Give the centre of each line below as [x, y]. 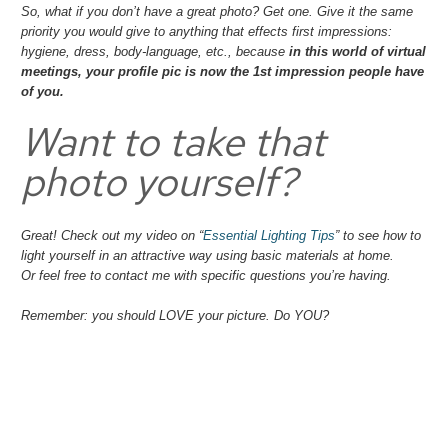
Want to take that [173, 142]
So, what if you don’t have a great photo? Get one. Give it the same [217, 12]
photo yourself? [159, 182]
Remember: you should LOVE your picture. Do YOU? [177, 316]
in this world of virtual [358, 52]
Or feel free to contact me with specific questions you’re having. [206, 276]
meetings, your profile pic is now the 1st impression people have [223, 72]
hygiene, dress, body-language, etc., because [155, 52]
